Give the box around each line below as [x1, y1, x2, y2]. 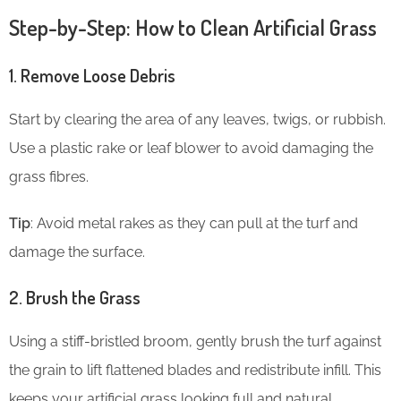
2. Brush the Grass [9, 286, 141, 310]
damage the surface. [9, 243, 145, 261]
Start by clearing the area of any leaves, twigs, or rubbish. [9, 111, 386, 129]
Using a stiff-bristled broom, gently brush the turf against [9, 333, 381, 351]
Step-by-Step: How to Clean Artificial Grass [9, 13, 377, 42]
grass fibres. [9, 168, 89, 186]
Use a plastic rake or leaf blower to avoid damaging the [9, 140, 373, 158]
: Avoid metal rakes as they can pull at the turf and [30, 215, 358, 233]
